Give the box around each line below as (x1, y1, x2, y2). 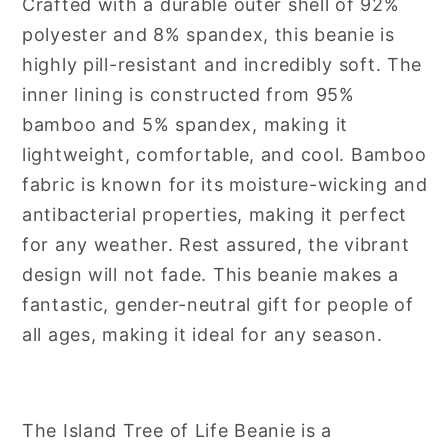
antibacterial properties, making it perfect (22, 203, 407, 225)
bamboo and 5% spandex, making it (22, 113, 349, 135)
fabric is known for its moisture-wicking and (22, 173, 428, 195)
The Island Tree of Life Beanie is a (22, 419, 333, 441)
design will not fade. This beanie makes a (22, 263, 399, 285)
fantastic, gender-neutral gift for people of (22, 293, 414, 315)
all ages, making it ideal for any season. (22, 323, 383, 345)
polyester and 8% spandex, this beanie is (22, 23, 395, 45)
